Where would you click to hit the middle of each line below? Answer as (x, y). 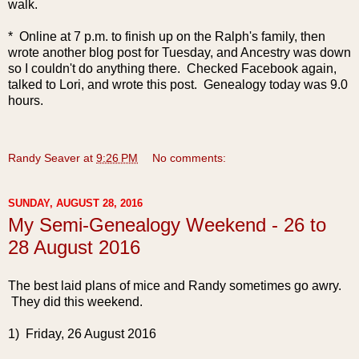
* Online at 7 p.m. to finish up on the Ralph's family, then (167, 37)
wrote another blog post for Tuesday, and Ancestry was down (179, 53)
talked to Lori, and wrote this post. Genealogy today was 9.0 (178, 85)
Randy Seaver (44, 158)
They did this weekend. (75, 302)
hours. (26, 101)
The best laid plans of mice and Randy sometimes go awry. (175, 286)
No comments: (190, 158)
